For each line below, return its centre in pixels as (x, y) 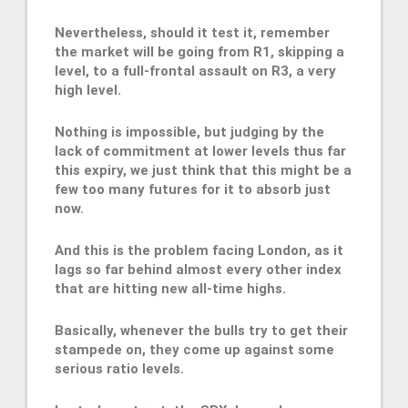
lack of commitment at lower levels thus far (200, 152)
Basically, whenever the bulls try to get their (201, 331)
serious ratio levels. (119, 369)
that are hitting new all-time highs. (170, 289)
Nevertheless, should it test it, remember (192, 33)
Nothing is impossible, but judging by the (189, 133)
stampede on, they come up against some (194, 350)
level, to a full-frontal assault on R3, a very (195, 71)
